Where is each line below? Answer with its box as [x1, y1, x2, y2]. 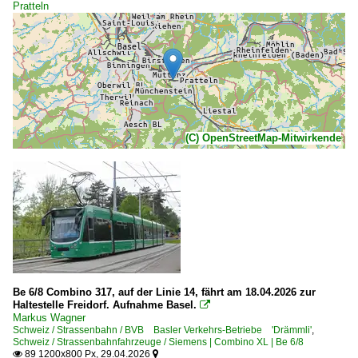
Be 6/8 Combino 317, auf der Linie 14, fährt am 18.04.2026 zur [13, 285, 316, 298]
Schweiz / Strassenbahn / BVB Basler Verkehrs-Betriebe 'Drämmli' [13, 324, 312, 336]
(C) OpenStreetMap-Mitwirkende [185, 131, 341, 144]
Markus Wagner [13, 311, 86, 324]
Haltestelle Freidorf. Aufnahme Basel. [13, 298, 197, 311]
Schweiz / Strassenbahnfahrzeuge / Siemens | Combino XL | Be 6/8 [13, 336, 304, 348]
